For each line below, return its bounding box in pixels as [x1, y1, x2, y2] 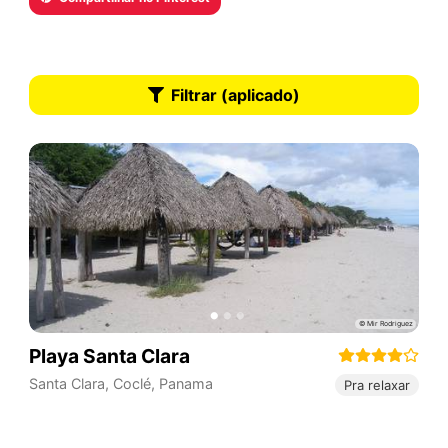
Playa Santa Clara [28, 343, 190, 368]
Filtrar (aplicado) [171, 84, 300, 105]
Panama [158, 375, 213, 392]
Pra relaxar [344, 377, 411, 394]
